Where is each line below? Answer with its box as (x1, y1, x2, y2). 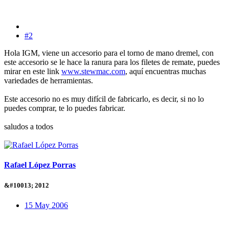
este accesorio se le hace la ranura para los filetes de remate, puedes (4, 58, 220, 67)
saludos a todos (4, 122, 53, 131)
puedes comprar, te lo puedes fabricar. (4, 104, 125, 113)
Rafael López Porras (4, 161, 76, 170)
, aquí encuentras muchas (125, 67, 206, 76)
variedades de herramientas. (4, 76, 93, 85)
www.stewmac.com (61, 67, 125, 76)
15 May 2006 (25, 200, 68, 210)
